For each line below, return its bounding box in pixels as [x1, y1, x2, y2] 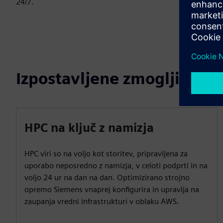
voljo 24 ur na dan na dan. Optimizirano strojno [24, 173, 190, 182]
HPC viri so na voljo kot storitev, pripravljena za [24, 149, 188, 158]
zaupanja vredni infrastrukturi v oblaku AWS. [24, 197, 179, 206]
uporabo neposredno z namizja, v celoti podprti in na [24, 161, 208, 170]
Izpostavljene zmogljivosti [16, 69, 217, 88]
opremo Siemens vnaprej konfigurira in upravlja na [24, 185, 199, 194]
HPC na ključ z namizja [24, 120, 154, 135]
